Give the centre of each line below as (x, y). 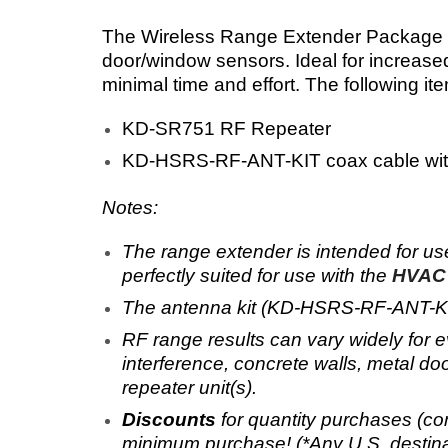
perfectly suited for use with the (257, 275)
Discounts (169, 419)
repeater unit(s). (189, 387)
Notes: (130, 207)
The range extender (209, 251)
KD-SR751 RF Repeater (226, 128)
